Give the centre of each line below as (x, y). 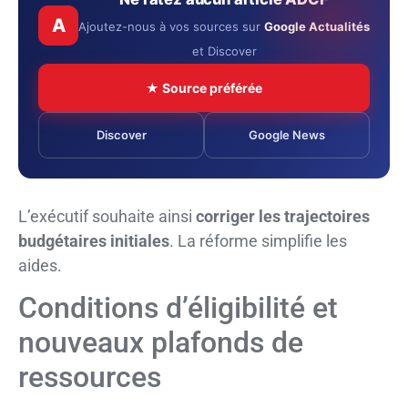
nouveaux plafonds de (161, 343)
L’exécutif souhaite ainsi (107, 217)
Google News (287, 135)
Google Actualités (317, 27)
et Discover (224, 51)
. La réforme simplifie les (258, 241)
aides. (40, 266)
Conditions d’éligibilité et (178, 308)
